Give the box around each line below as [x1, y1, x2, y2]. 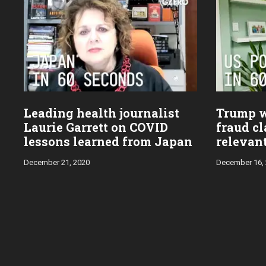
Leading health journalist [24, 104, 179, 121]
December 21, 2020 [24, 157, 90, 167]
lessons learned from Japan [24, 133, 192, 149]
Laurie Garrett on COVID [24, 119, 168, 135]
